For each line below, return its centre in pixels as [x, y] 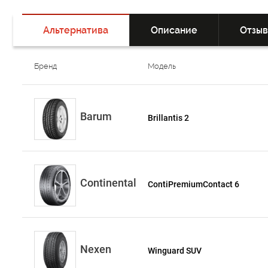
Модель [162, 66]
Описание [174, 30]
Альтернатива [76, 30]
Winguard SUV [175, 251]
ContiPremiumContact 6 [194, 184]
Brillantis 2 [169, 118]
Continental [108, 183]
